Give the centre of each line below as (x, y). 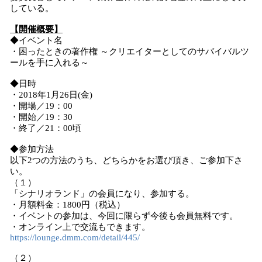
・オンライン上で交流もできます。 (80, 227)
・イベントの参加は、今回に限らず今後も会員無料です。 (124, 216)
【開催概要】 (36, 29)
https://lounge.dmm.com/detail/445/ (75, 237)
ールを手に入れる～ (49, 63)
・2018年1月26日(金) (51, 95)
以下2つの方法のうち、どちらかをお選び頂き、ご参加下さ (126, 160)
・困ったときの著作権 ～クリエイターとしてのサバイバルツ (130, 51)
